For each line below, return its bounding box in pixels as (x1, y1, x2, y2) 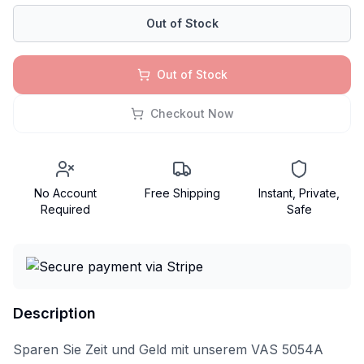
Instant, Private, (258, 186, 340, 200)
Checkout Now (149, 106, 234, 120)
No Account (33, 186, 97, 200)
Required (40, 202, 90, 216)
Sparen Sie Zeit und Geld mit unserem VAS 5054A (13, 341, 323, 357)
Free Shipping (144, 186, 220, 200)
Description (13, 305, 96, 322)
